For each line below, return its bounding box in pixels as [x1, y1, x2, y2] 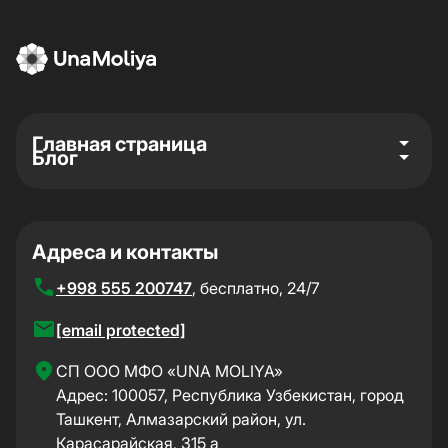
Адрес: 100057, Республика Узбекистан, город [56, 385, 404, 405]
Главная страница [32, 132, 207, 156]
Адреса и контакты [32, 240, 218, 264]
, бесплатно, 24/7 [192, 278, 320, 298]
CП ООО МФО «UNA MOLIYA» [56, 361, 283, 381]
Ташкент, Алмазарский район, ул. [56, 409, 306, 429]
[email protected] [56, 320, 186, 340]
